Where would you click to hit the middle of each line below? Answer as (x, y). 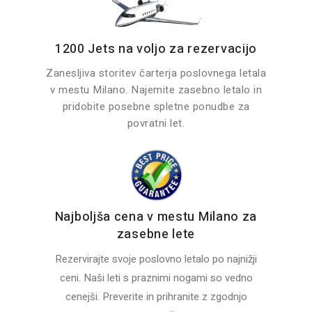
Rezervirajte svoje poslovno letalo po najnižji (156, 259)
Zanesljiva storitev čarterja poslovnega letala (156, 73)
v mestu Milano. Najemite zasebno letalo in (156, 90)
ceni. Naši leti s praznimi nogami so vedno (156, 278)
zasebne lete (156, 235)
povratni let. (156, 124)
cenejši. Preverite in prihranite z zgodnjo (156, 297)
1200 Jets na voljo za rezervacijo (156, 49)
